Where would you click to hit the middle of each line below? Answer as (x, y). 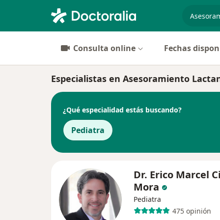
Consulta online (104, 48)
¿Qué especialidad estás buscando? (122, 110)
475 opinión (192, 211)
